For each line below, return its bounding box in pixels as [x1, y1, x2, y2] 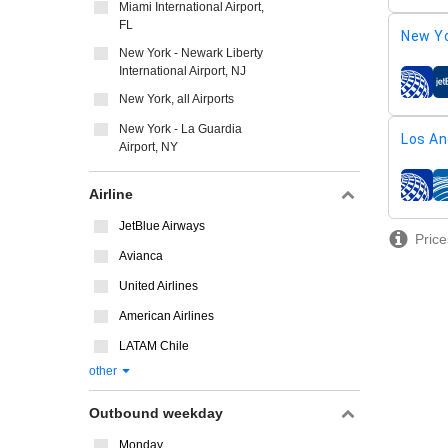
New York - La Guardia [119, 122, 242, 136]
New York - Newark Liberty [119, 46, 263, 60]
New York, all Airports [119, 92, 234, 106]
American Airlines [119, 309, 214, 323]
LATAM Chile [119, 339, 189, 353]
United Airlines [119, 279, 198, 293]
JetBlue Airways [119, 219, 205, 233]
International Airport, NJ [119, 64, 246, 78]
